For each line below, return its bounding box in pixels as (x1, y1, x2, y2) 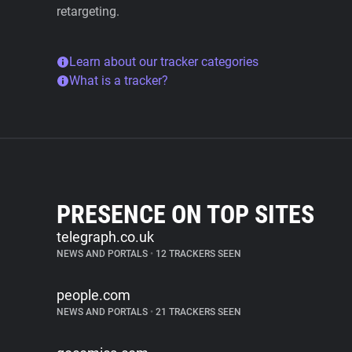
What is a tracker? (69, 73, 168, 88)
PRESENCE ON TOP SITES (57, 200, 314, 229)
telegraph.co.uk (57, 229, 154, 245)
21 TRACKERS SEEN (153, 306, 241, 317)
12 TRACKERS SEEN (153, 248, 241, 259)
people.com (57, 287, 130, 303)
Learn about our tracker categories (69, 54, 258, 69)
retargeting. (57, 4, 119, 19)
